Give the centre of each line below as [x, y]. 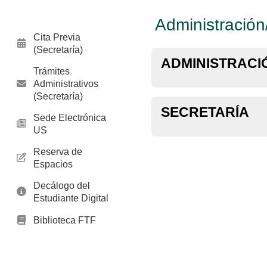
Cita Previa [57, 37]
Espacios [53, 164]
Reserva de [58, 151]
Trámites [52, 71]
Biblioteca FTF [65, 220]
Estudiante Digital [71, 198]
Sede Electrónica [70, 117]
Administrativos [66, 83]
